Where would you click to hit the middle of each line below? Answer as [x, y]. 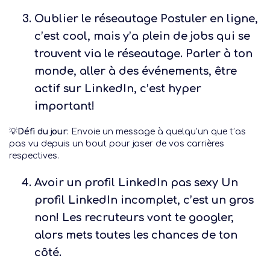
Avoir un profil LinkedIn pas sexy [127, 183]
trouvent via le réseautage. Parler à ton [144, 54]
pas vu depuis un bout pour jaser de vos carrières [117, 144]
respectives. [34, 156]
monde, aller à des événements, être [136, 71]
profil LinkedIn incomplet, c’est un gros [144, 200]
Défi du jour [42, 132]
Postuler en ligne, [208, 19]
